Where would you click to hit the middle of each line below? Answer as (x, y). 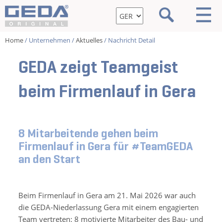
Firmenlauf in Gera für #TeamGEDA (106, 146)
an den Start (50, 159)
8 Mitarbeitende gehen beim (88, 134)
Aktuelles (89, 40)
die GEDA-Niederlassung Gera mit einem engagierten (109, 207)
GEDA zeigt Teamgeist (98, 67)
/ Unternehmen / (50, 40)
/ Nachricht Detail (129, 40)
